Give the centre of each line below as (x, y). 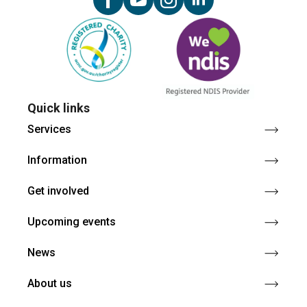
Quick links (59, 108)
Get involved (58, 191)
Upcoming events (72, 221)
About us (50, 283)
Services (49, 129)
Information (57, 160)
